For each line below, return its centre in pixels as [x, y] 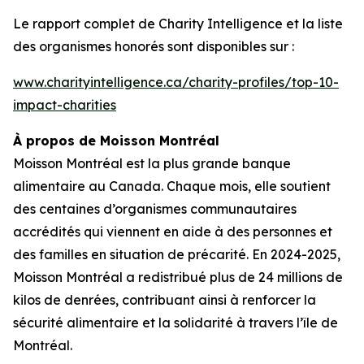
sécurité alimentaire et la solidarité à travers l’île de [175, 323]
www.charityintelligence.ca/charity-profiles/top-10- [176, 82]
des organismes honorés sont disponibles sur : [154, 46]
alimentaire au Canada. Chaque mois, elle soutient [172, 186]
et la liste [313, 24]
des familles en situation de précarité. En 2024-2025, [177, 254]
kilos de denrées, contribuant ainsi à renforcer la [165, 300]
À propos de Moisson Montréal [116, 141]
